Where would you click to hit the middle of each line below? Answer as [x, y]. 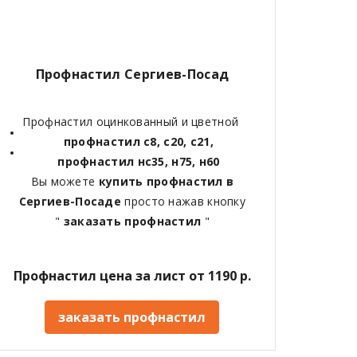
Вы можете [65, 181]
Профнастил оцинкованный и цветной [132, 121]
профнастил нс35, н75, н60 [139, 161]
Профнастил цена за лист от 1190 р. [132, 275]
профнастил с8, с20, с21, [139, 141]
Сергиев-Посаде [72, 201]
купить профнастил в [166, 181]
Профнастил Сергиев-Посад [132, 74]
